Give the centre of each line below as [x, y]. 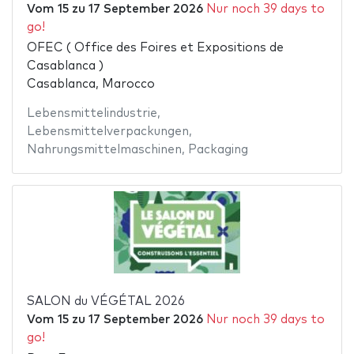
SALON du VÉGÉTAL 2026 [105, 302]
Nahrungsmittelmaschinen [104, 150]
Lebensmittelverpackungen [107, 132]
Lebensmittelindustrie [92, 114]
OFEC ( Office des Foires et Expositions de [155, 48]
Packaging [218, 150]
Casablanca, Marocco [90, 85]
